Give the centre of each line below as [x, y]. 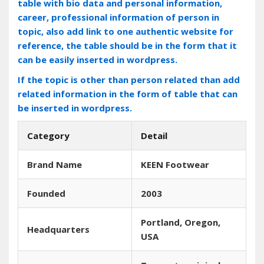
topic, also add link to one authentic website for [126, 31]
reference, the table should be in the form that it [127, 45]
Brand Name [55, 164]
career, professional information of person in [118, 17]
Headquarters [58, 229]
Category [48, 135]
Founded [46, 193]
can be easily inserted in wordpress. [98, 59]
